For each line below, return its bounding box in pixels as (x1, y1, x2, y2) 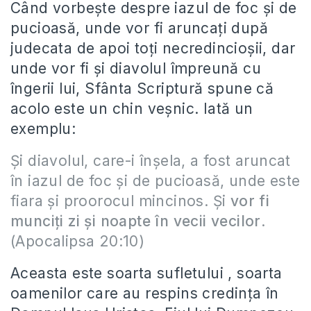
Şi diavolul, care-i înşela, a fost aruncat (10, 152, 291, 169)
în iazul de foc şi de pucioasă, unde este (10, 172, 301, 190)
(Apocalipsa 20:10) (10, 233, 145, 250)
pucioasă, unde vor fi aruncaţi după (10, 19, 268, 37)
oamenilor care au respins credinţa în (10, 285, 279, 302)
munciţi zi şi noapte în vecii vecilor (10, 212, 261, 230)
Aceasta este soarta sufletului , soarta (10, 264, 283, 282)
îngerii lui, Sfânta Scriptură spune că (10, 80, 274, 97)
